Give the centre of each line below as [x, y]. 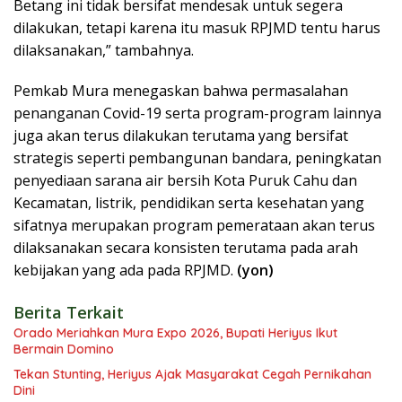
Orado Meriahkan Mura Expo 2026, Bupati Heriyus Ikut [175, 333]
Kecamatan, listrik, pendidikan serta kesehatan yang [189, 203]
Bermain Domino [64, 350]
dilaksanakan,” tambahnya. [104, 51]
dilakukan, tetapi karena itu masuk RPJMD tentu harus [197, 28]
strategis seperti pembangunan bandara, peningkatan [197, 158]
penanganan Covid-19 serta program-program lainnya [197, 114]
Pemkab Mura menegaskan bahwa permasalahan [181, 91]
